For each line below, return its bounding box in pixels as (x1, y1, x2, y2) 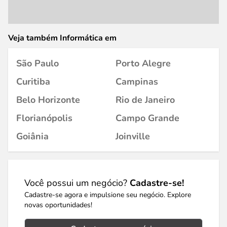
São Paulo (16, 57, 59, 69)
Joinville (116, 130, 150, 142)
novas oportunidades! (24, 200, 92, 210)
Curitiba (16, 75, 50, 88)
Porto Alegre (116, 57, 171, 69)
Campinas (116, 75, 158, 88)
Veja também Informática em (8, 32, 117, 44)
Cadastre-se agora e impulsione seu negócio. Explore (24, 190, 191, 200)
